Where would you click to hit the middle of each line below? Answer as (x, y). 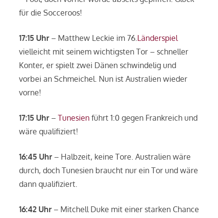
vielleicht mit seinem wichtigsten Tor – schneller (103, 51)
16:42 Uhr (35, 209)
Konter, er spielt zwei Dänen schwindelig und (97, 65)
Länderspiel (157, 38)
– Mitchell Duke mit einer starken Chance (125, 209)
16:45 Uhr (35, 156)
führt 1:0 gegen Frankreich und (143, 118)
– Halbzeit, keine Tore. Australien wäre (121, 156)
